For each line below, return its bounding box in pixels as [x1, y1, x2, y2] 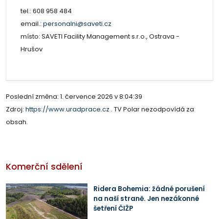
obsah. [6, 117, 28, 127]
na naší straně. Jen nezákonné [93, 194, 199, 203]
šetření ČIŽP [93, 203, 133, 213]
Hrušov [20, 44, 43, 54]
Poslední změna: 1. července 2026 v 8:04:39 [6, 91, 142, 101]
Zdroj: [6, 104, 25, 114]
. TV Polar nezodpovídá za [111, 104, 194, 114]
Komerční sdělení [6, 160, 83, 173]
